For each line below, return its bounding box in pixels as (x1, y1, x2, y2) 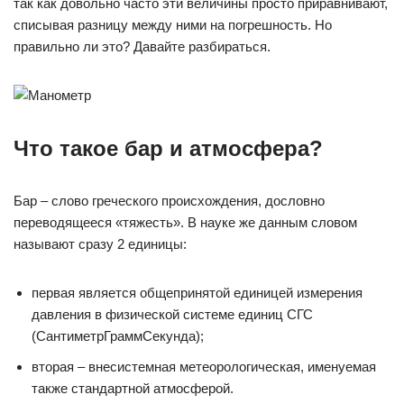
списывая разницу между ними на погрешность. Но (14, 17, 332, 32)
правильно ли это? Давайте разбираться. (14, 39, 271, 54)
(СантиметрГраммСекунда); (32, 328, 204, 344)
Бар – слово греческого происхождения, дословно (14, 193, 325, 208)
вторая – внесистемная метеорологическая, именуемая (32, 359, 376, 374)
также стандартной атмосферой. (32, 381, 234, 396)
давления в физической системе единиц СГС (32, 307, 313, 322)
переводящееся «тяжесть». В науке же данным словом (14, 215, 357, 230)
